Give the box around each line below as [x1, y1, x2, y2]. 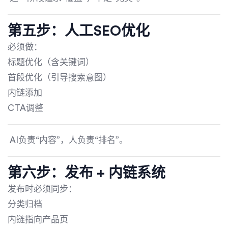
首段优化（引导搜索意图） [8, 73, 111, 82]
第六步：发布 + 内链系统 [8, 165, 165, 180]
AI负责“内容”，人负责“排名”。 [8, 135, 128, 145]
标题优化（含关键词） [8, 58, 94, 67]
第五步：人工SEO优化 [8, 23, 150, 38]
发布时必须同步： [8, 184, 77, 193]
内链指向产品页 [8, 215, 68, 224]
